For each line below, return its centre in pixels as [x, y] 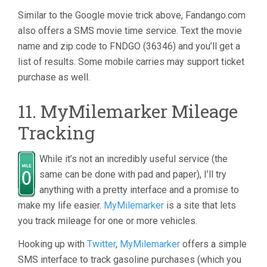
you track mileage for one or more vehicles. [108, 221]
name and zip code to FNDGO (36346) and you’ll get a [129, 46]
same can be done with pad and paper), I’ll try [133, 174]
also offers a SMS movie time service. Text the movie [130, 31]
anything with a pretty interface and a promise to [139, 190]
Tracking [56, 133]
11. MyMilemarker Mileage [128, 111]
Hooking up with [52, 244]
